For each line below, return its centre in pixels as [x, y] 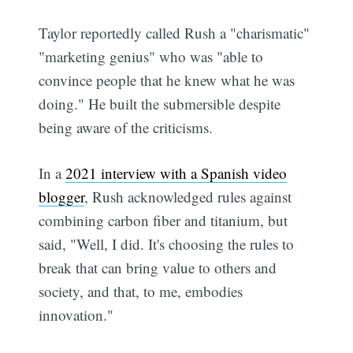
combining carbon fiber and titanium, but [163, 221]
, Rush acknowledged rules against [188, 197]
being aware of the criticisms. [126, 127]
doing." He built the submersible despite [160, 103]
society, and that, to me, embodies [141, 292]
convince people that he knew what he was [167, 80]
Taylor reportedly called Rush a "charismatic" [175, 32]
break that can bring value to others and [158, 268]
